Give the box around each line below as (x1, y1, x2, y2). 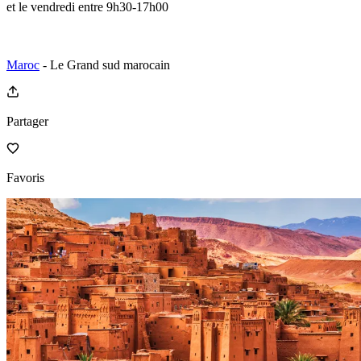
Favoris (6, 170, 44, 185)
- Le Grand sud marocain (39, 57, 170, 72)
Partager (6, 114, 48, 128)
